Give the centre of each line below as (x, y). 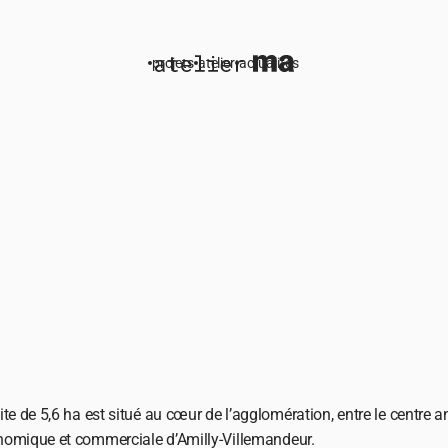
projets (172, 63)
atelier (216, 63)
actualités (268, 63)
